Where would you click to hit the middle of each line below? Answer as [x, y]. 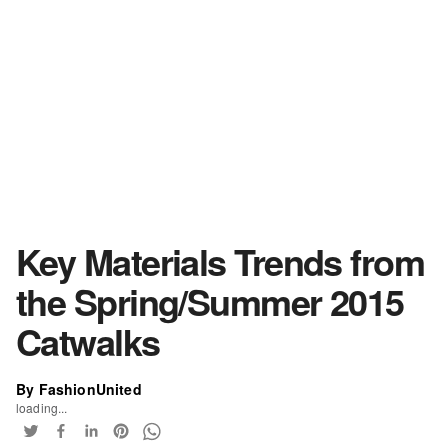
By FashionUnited [79, 389]
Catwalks [88, 341]
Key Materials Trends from [220, 261]
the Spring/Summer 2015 [210, 301]
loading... [42, 407]
